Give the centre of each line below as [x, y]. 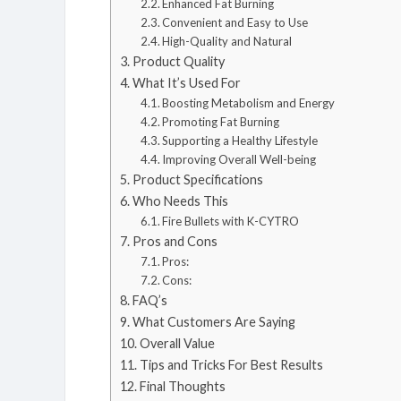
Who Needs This [180, 201]
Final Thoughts [182, 386]
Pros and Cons [175, 241]
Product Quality [178, 61]
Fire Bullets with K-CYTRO [231, 221]
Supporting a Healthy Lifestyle [240, 141]
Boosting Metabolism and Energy [249, 103]
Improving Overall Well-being [239, 159]
